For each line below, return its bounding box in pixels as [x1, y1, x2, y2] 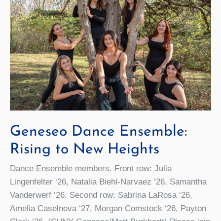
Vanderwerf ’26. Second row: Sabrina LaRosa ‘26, [10, 190, 192, 200]
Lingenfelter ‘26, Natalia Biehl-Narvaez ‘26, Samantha [10, 177, 207, 186]
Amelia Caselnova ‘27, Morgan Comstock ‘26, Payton [10, 203, 206, 213]
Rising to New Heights [10, 142, 159, 157]
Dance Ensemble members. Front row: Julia [10, 163, 172, 173]
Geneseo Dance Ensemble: [10, 124, 187, 140]
